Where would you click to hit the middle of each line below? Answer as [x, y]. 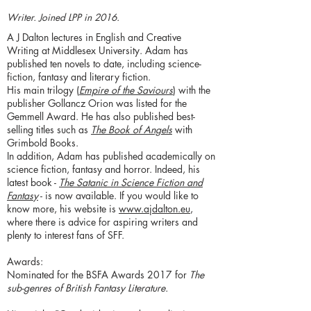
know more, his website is [63, 209]
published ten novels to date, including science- [104, 64]
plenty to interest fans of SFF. [66, 235]
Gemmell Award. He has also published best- [101, 117]
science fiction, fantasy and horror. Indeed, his [103, 169]
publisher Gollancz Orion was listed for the [97, 103]
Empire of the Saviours [126, 90]
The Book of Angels [132, 130]
